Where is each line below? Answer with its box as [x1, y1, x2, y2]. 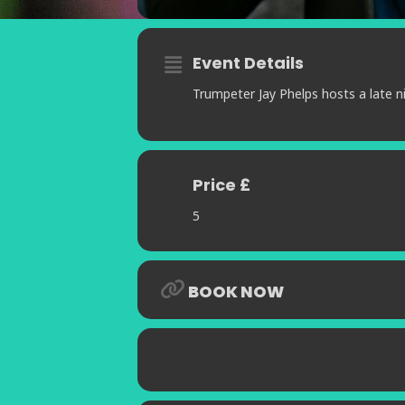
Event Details [193, 52, 304, 75]
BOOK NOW [188, 280, 284, 304]
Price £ [193, 174, 250, 197]
